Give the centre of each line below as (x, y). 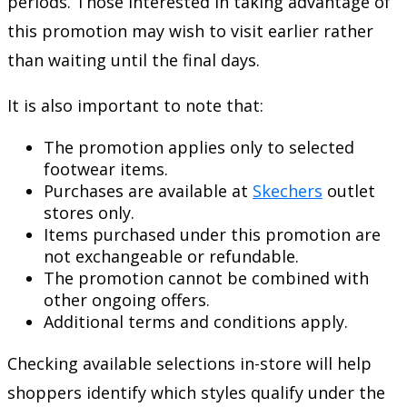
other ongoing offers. (127, 299)
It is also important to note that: (135, 105)
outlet (349, 190)
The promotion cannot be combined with (206, 278)
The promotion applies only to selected (199, 147)
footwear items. (106, 169)
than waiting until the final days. (134, 60)
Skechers (288, 190)
